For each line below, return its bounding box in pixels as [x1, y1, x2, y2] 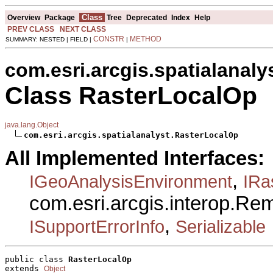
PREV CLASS [7, 24, 54, 34]
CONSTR [93, 34, 124, 43]
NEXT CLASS [60, 24, 106, 34]
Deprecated [126, 13, 167, 22]
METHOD [130, 34, 161, 43]
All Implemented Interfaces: [5, 147, 264, 169]
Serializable [175, 216, 266, 236]
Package [44, 13, 75, 22]
